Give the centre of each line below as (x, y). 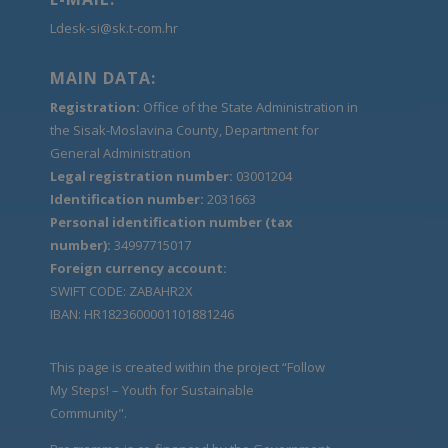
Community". (88, 412)
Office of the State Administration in (250, 106)
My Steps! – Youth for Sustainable (152, 389)
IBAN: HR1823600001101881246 (142, 313)
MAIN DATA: (103, 77)
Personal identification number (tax (171, 221)
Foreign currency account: (140, 267)
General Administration (120, 152)
